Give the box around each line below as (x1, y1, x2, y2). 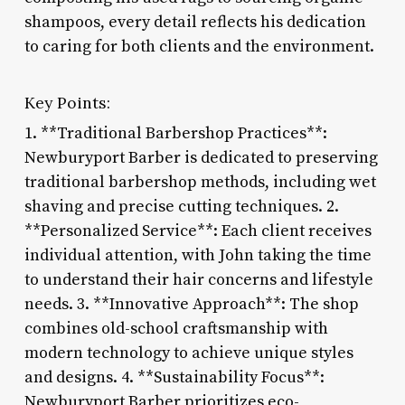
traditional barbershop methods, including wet (24, 171, 376, 193)
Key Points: (24, 91, 110, 113)
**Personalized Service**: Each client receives (24, 220, 372, 241)
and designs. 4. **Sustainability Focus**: (24, 366, 325, 388)
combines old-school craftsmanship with (24, 317, 328, 339)
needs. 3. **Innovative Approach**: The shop (24, 293, 359, 315)
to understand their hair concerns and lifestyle (24, 268, 373, 290)
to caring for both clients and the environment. (24, 35, 374, 57)
